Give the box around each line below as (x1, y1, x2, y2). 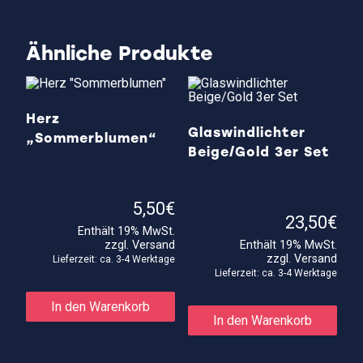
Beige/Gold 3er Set (187, 143, 330, 160)
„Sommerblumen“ (26, 130, 157, 146)
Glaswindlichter (187, 124, 305, 140)
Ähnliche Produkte (26, 41, 213, 65)
